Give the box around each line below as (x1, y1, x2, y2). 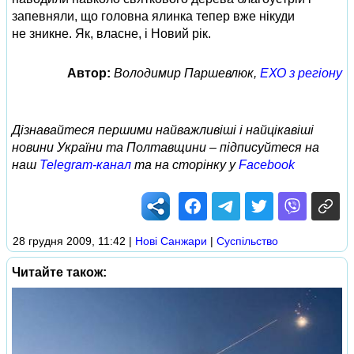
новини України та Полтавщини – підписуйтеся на (12, 141, 319, 154)
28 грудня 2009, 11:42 (13, 235, 126, 247)
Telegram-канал (40, 158, 131, 171)
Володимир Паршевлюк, (114, 66, 260, 80)
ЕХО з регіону (260, 66, 342, 80)
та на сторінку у (131, 158, 239, 171)
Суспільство (217, 235, 278, 247)
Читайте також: (12, 265, 107, 279)
